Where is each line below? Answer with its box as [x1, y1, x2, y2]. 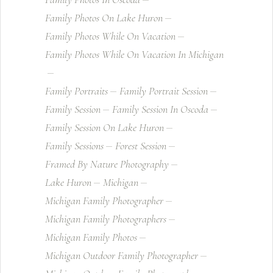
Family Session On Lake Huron [45, 121, 164, 134]
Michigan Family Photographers [45, 212, 166, 225]
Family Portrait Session [119, 84, 208, 97]
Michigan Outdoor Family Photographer [45, 249, 198, 262]
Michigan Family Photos [45, 230, 137, 244]
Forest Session [115, 139, 166, 152]
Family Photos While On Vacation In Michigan [45, 48, 224, 61]
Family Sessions [45, 139, 104, 152]
